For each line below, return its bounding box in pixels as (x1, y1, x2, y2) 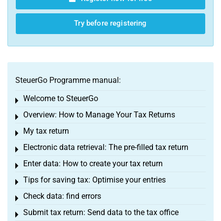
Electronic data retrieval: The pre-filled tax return (23, 143, 188, 152)
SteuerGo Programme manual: (15, 75, 121, 85)
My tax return (23, 126, 69, 136)
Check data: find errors (23, 191, 101, 201)
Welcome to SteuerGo (23, 94, 98, 103)
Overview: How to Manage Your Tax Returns (23, 110, 175, 119)
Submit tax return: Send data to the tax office (23, 208, 179, 217)
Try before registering (74, 19, 147, 28)
